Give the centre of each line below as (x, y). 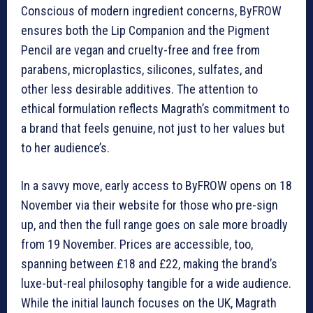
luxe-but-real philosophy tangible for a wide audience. (156, 284)
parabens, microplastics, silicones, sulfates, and (142, 70)
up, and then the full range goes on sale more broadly (154, 225)
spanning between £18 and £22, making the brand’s (149, 264)
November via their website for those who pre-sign (150, 205)
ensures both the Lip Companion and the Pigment (145, 31)
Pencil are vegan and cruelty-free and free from (140, 50)
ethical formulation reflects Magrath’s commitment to (155, 109)
